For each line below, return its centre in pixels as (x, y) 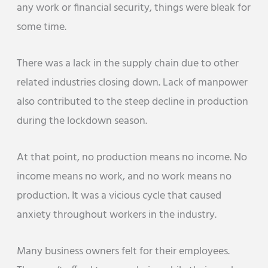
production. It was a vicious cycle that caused (119, 196)
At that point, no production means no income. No (132, 158)
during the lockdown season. (82, 121)
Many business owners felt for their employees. (124, 252)
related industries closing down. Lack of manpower (133, 83)
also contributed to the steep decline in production (133, 102)
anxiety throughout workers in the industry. (117, 215)
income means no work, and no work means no (124, 177)
